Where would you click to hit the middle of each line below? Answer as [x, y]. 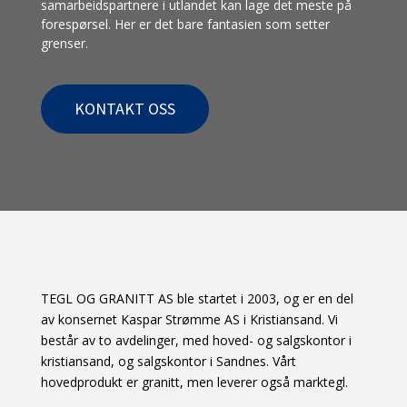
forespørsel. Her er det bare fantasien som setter [185, 24]
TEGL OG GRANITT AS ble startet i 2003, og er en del [197, 298]
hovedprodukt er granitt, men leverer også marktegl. [194, 382]
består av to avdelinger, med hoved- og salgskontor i [196, 340]
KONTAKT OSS [124, 108]
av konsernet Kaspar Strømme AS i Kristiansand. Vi [189, 319]
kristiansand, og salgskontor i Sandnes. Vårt [168, 361]
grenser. [64, 43]
